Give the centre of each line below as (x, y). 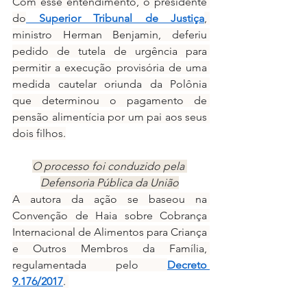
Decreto (187, 265)
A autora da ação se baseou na (110, 199)
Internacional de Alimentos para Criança (110, 232)
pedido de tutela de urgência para (110, 51)
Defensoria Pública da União (110, 182)
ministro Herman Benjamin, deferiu (110, 34)
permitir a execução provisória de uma (110, 67)
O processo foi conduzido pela (110, 166)
